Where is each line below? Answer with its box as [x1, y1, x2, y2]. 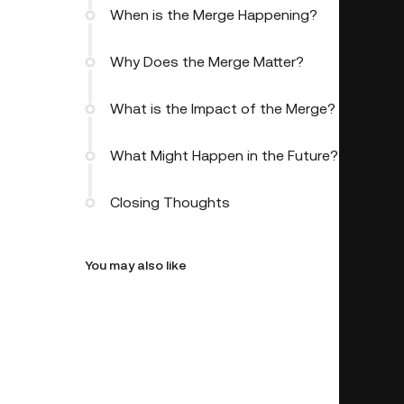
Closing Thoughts [110, 194, 230, 212]
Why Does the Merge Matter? [110, 53, 304, 71]
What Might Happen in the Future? [110, 147, 338, 165]
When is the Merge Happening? [110, 6, 317, 24]
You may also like [85, 258, 187, 273]
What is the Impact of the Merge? [110, 100, 335, 118]
